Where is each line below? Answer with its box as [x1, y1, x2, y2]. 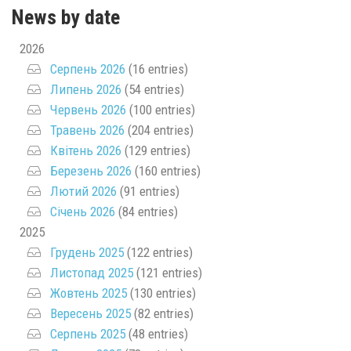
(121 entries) [133, 264, 202, 280]
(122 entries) [124, 244, 193, 260]
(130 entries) [127, 284, 196, 301]
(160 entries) [132, 162, 201, 179]
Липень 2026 [50, 81, 121, 97]
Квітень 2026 [50, 142, 121, 158]
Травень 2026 [50, 121, 125, 138]
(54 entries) [121, 81, 184, 97]
